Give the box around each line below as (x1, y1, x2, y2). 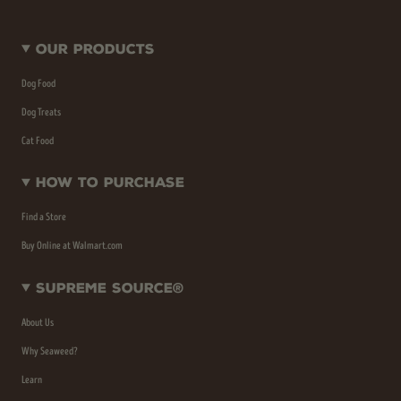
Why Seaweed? (21, 344, 78, 358)
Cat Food (21, 133, 54, 148)
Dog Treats (21, 105, 61, 119)
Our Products (35, 40, 155, 57)
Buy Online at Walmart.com (21, 239, 123, 252)
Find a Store (21, 210, 66, 224)
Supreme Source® (35, 279, 183, 296)
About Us (21, 315, 54, 329)
